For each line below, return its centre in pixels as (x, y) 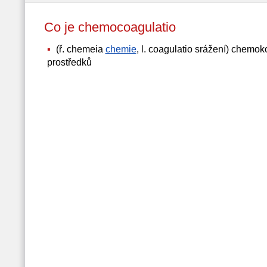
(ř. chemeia (79, 49)
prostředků (69, 62)
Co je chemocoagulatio (119, 27)
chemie (121, 49)
